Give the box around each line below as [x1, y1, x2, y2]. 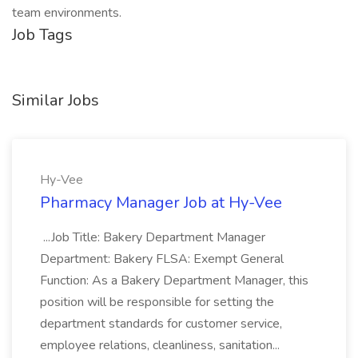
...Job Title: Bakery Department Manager [40, 229, 265, 246]
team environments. [12, 4, 121, 22]
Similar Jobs [12, 89, 99, 111]
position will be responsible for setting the [40, 293, 274, 311]
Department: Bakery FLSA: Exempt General [40, 250, 284, 268]
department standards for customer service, [40, 315, 282, 332]
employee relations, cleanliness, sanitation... [40, 336, 283, 354]
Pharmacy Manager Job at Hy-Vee [40, 192, 282, 213]
